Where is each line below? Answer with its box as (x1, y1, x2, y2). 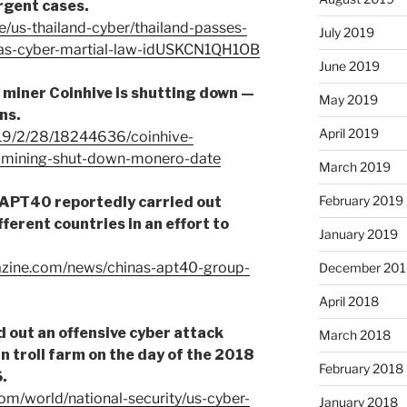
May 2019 (318, 92, 378, 108)
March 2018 (318, 327, 391, 343)
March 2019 (318, 159, 391, 175)
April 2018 (318, 293, 379, 310)
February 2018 (318, 361, 403, 377)
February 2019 (318, 193, 403, 209)
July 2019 (318, 25, 374, 41)
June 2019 (318, 58, 380, 74)
